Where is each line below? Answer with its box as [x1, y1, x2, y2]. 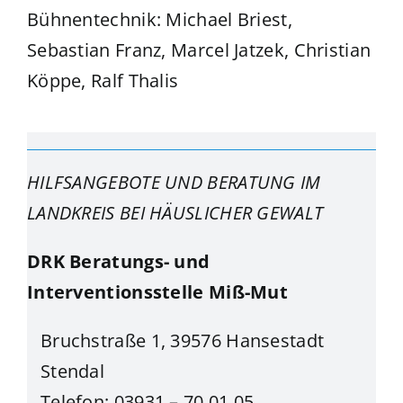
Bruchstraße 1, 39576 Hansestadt [40, 328, 325, 354]
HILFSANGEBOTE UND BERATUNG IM [26, 170, 321, 195]
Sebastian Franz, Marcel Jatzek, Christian [26, 37, 372, 62]
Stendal [40, 359, 105, 384]
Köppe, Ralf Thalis [26, 67, 179, 93]
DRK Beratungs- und [26, 249, 210, 274]
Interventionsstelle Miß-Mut [26, 280, 289, 305]
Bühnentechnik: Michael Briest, [26, 6, 292, 31]
